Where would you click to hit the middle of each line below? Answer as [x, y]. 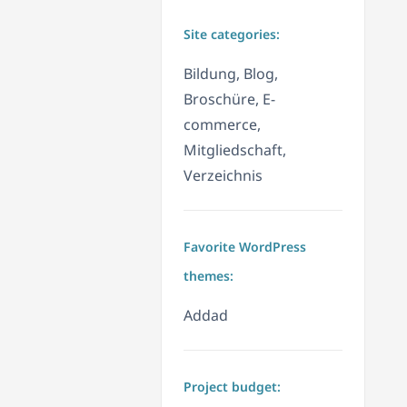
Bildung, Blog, [231, 74]
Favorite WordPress [245, 247]
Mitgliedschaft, [235, 150]
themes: [208, 276]
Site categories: [232, 35]
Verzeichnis [223, 176]
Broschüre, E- [229, 99]
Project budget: [232, 387]
